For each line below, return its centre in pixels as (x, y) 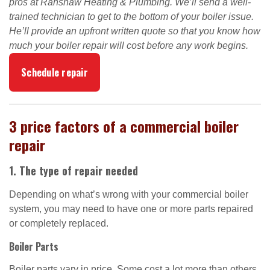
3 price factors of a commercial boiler (124, 126)
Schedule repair (55, 72)
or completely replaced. (59, 223)
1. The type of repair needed (74, 171)
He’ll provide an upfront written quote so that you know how (135, 31)
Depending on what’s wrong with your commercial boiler (129, 194)
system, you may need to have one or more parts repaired (131, 209)
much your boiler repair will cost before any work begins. (129, 46)
